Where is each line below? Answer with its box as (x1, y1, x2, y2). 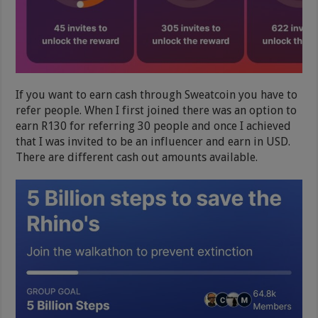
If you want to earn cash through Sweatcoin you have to (16, 88, 298, 102)
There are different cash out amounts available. (16, 150, 258, 165)
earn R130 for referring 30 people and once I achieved (16, 119, 292, 133)
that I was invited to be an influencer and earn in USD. (16, 135, 291, 149)
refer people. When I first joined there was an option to (16, 104, 297, 118)
